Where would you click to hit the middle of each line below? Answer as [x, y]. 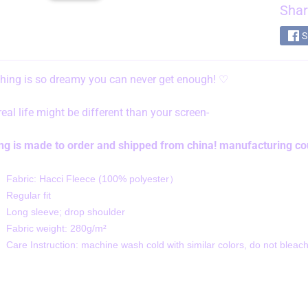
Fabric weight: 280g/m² [56, 229]
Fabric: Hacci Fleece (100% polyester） [92, 179]
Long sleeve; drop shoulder [65, 212]
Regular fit [28, 196]
